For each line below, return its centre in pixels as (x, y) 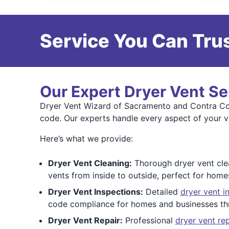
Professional (149, 220)
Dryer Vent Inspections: (95, 192)
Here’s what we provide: (86, 139)
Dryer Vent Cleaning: (90, 163)
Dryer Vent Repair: (85, 220)
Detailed (162, 192)
